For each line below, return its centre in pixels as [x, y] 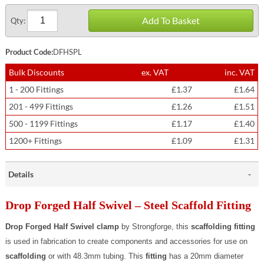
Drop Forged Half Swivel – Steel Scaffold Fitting [128, 205]
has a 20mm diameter [205, 256]
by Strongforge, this [155, 227]
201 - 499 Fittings [42, 106]
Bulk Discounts [37, 72]
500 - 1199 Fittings [44, 123]
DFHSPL [68, 52]
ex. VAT [155, 72]
